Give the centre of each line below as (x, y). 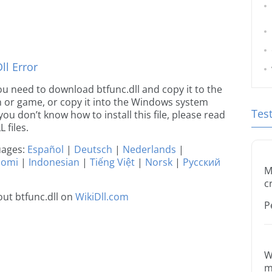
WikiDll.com (102, 197)
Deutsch (93, 149)
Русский (202, 162)
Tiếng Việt (112, 162)
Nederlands (149, 149)
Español (46, 149)
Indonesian (54, 162)
